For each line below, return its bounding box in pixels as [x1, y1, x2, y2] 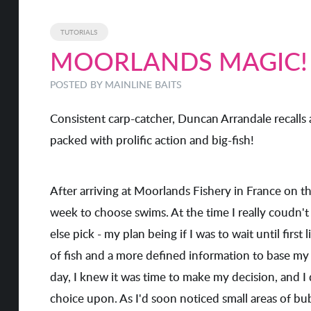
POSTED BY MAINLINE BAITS [49, 78, 182, 92]
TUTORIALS [60, 26, 98, 37]
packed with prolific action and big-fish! [49, 132, 254, 149]
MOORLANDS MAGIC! [49, 44, 308, 78]
